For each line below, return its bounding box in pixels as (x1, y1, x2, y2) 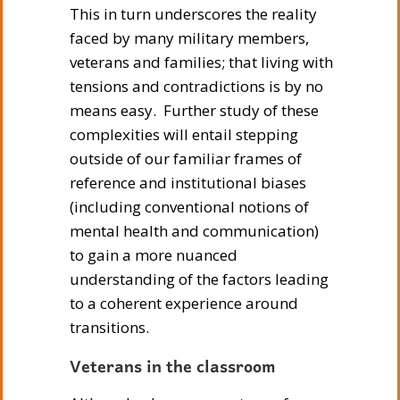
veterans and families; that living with (70, 51, 333, 72)
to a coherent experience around (70, 292, 298, 313)
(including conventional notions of (70, 196, 309, 217)
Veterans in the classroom (70, 349, 275, 387)
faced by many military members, (70, 27, 309, 48)
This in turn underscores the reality (70, 3, 317, 24)
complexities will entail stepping (70, 123, 298, 145)
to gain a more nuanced (70, 244, 237, 265)
